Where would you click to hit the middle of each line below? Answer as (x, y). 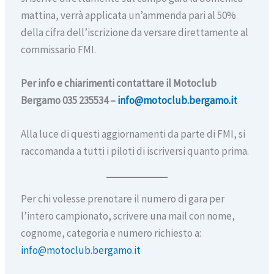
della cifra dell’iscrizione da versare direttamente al (134, 32)
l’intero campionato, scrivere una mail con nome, (128, 216)
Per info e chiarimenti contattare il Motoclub (118, 83)
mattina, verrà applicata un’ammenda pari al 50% (128, 15)
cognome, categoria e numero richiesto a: (111, 233)
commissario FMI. (58, 50)
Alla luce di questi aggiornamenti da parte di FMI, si (133, 134)
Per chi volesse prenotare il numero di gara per (122, 198)
